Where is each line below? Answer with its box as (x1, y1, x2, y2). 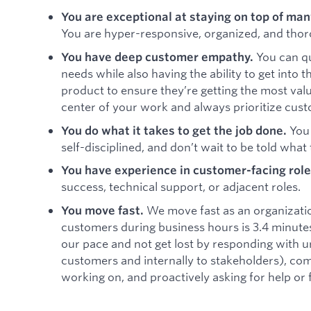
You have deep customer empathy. (61, 49, 256, 64)
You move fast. (61, 203, 144, 217)
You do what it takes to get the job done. (61, 123, 287, 137)
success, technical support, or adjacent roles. (61, 179, 301, 194)
